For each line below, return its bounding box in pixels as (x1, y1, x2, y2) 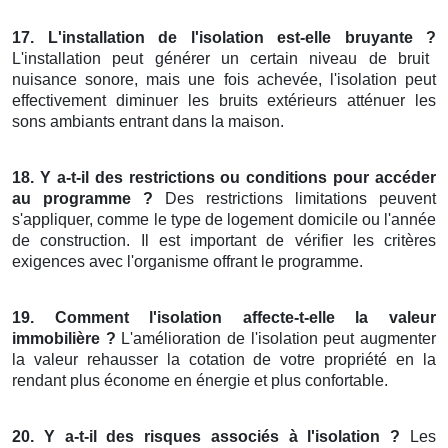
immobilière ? (12, 330, 116, 348)
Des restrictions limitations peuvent (153, 190, 436, 208)
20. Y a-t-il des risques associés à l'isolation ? (12, 428, 401, 446)
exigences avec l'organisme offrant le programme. (12, 253, 363, 271)
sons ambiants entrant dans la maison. (12, 113, 284, 131)
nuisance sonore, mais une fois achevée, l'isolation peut (12, 71, 436, 89)
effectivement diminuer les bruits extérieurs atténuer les (12, 92, 436, 110)
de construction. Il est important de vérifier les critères (12, 232, 436, 250)
